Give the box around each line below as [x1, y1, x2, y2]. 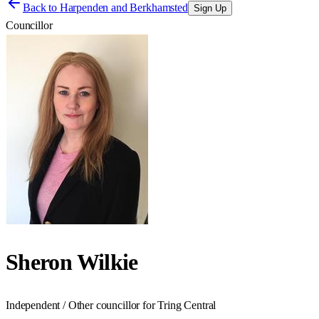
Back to [23, 1, 60, 14]
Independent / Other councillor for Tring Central [6, 298, 216, 311]
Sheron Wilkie [6, 249, 138, 276]
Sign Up [193, 3, 226, 14]
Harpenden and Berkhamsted [59, 1, 188, 14]
